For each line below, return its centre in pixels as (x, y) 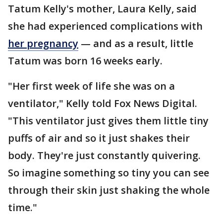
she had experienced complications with (105, 26)
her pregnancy (43, 44)
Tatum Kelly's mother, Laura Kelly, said (102, 9)
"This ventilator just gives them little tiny (108, 121)
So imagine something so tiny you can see (109, 173)
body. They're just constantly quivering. (104, 156)
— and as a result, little (136, 44)
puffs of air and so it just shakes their (99, 138)
